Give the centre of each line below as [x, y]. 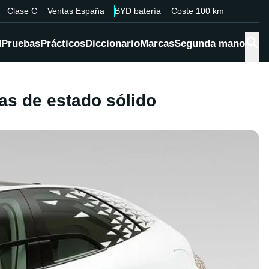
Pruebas [21, 44]
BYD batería [138, 11]
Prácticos [63, 44]
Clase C [22, 11]
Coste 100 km [197, 11]
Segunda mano [210, 44]
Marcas [157, 44]
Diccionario [113, 44]
